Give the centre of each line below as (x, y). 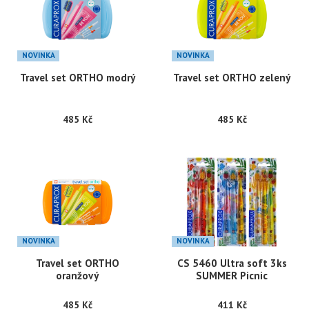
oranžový (77, 276)
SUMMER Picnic (232, 276)
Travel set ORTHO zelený (232, 78)
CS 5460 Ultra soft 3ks (232, 263)
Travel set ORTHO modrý (77, 78)
